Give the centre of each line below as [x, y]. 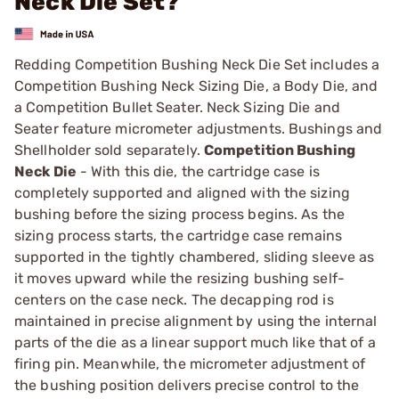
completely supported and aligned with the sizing [182, 192]
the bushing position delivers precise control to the [187, 385]
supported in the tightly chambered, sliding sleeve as [195, 256]
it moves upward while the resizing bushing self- [179, 278]
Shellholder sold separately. [109, 150]
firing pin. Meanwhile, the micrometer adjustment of [190, 363]
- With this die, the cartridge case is [198, 171]
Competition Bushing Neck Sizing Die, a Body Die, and [196, 85]
